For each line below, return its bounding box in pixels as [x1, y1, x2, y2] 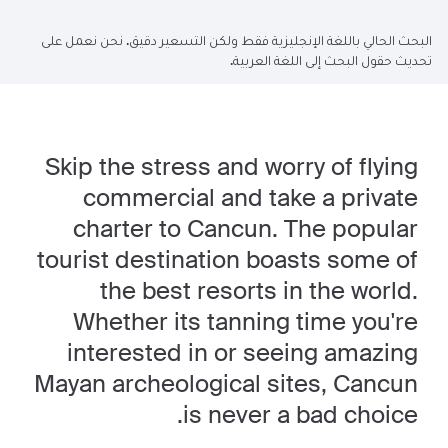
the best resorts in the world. [99, 275, 418, 306]
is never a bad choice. [182, 399, 418, 430]
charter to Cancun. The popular [72, 213, 418, 244]
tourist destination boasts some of [36, 244, 418, 275]
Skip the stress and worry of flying [44, 151, 418, 182]
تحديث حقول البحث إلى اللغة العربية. [229, 51, 432, 69]
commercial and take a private [82, 182, 418, 213]
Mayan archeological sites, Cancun [33, 368, 418, 399]
